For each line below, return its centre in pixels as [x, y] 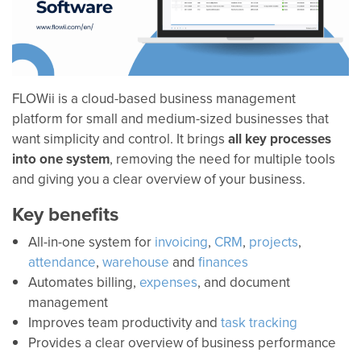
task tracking [259, 323]
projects [274, 242]
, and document [244, 282]
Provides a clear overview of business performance [182, 343]
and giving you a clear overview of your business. [159, 179]
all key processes [280, 139]
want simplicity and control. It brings [120, 139]
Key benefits [65, 214]
